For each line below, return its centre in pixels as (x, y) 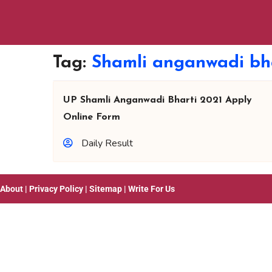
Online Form (92, 117)
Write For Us (151, 189)
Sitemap (106, 189)
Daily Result (107, 143)
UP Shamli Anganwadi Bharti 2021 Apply (158, 100)
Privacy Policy (56, 189)
